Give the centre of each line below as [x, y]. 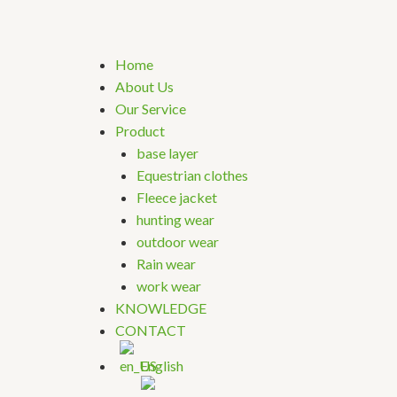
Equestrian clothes [192, 175]
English [162, 366]
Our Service [151, 109]
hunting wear [175, 220]
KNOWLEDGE [161, 308]
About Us [144, 87]
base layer [167, 153]
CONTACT [151, 331]
